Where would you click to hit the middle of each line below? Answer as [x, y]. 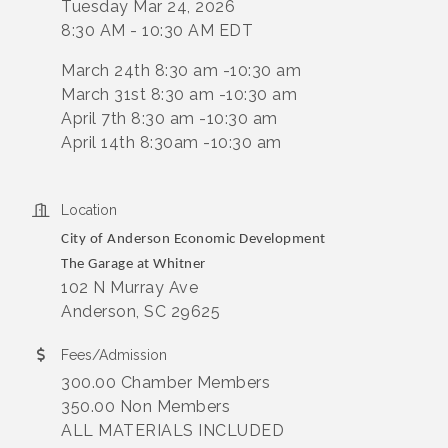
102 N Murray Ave [129, 287]
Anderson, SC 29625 [140, 311]
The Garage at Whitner [133, 264]
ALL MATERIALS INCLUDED [172, 430]
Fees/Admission [114, 355]
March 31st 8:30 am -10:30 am [179, 94]
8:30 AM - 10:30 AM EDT [157, 30]
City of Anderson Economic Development [193, 239]
